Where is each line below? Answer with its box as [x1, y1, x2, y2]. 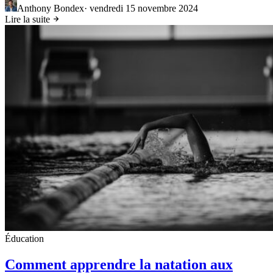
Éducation [5, 233, 44, 244]
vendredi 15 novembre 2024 [90, 3, 198, 14]
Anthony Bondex [17, 3, 84, 14]
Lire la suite [5, 14, 52, 25]
